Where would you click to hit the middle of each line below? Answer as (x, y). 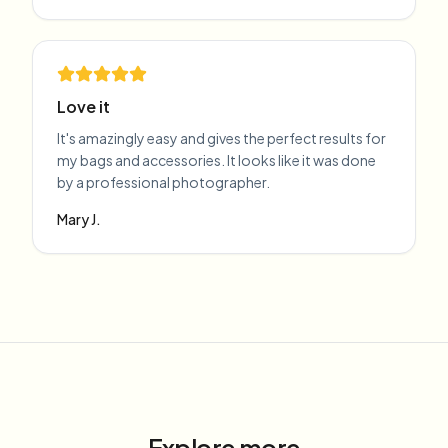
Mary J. (79, 219)
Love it (83, 106)
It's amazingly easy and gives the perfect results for (221, 138)
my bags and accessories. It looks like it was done (216, 160)
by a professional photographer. (163, 182)
